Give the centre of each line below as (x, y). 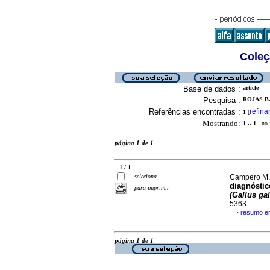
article (251, 88)
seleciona (146, 176)
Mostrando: (221, 123)
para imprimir (152, 188)
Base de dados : (212, 89)
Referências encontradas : (195, 112)
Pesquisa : (222, 100)
